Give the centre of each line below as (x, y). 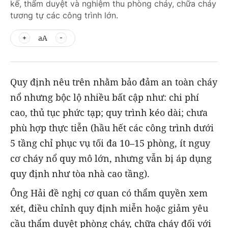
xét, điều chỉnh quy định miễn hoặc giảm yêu (109, 208)
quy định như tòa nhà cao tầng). (80, 174)
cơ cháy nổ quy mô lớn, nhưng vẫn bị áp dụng (111, 158)
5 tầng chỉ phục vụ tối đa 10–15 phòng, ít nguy (110, 143)
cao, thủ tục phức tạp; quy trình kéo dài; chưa (109, 112)
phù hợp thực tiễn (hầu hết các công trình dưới (112, 128)
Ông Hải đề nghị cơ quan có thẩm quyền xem (109, 193)
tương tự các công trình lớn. (64, 15)
